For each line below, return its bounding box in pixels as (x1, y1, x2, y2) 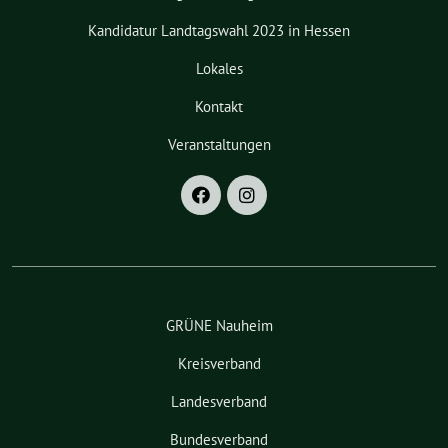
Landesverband (171, 391, 267, 411)
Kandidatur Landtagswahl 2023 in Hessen (88, 20, 350, 40)
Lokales (195, 58, 243, 78)
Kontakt (195, 96, 243, 116)
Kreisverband (177, 353, 261, 373)
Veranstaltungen (167, 134, 271, 154)
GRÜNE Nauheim (165, 315, 273, 335)
